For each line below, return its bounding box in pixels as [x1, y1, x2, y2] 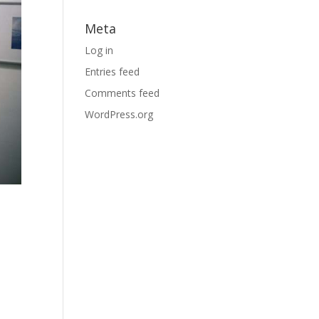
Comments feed [85, 86, 160, 100]
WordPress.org [85, 108, 154, 121]
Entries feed [85, 65, 140, 78]
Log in [85, 43, 114, 57]
